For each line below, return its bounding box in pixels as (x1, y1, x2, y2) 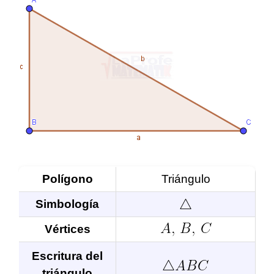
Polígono (42, 172, 93, 185)
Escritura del (32, 249, 103, 262)
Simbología (35, 197, 99, 210)
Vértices (44, 222, 91, 235)
